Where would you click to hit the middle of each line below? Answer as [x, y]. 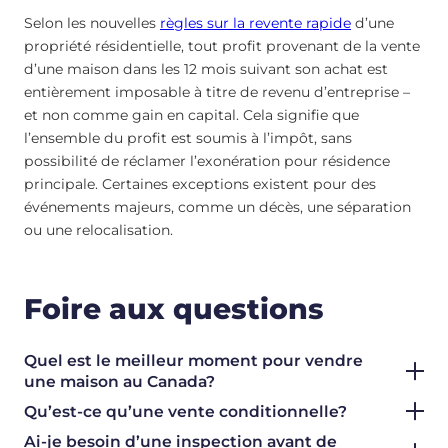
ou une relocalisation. [98, 229]
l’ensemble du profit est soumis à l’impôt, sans [188, 137]
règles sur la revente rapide [255, 22]
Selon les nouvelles [92, 22]
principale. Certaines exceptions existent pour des [200, 183]
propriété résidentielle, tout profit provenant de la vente [222, 45]
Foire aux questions [174, 309]
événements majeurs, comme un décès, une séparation [217, 206]
